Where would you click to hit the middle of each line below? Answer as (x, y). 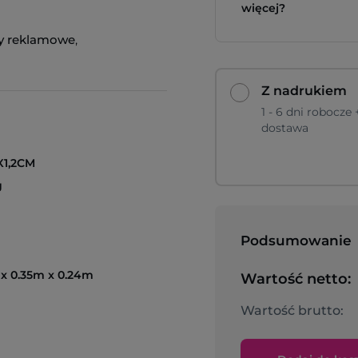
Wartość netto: (296, 279)
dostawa (285, 128)
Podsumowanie (296, 241)
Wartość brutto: (292, 310)
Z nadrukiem (304, 91)
